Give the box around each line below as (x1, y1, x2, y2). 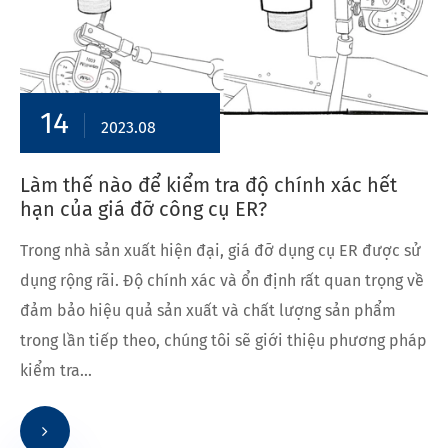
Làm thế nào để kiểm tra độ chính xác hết (20, 172, 397, 197)
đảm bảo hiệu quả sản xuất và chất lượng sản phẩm (20, 300, 396, 320)
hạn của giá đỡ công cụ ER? (20, 196, 267, 221)
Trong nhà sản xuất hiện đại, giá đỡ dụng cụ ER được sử (20, 240, 421, 260)
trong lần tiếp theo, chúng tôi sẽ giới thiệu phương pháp (20, 330, 427, 350)
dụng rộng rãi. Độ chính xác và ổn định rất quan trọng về (20, 270, 424, 290)
